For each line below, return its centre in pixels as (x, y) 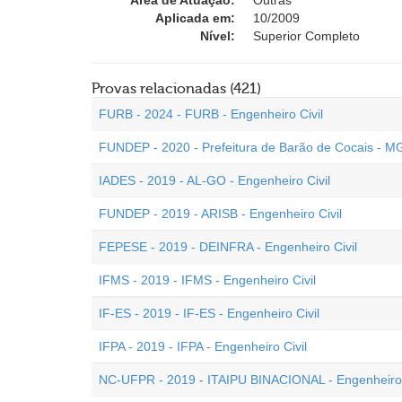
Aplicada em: (195, 18)
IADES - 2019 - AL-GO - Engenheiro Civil (214, 180)
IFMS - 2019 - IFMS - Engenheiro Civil (207, 280)
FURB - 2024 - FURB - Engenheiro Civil (211, 114)
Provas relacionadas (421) (176, 89)
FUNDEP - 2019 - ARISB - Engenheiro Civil (220, 214)
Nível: (218, 36)
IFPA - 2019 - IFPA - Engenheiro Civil (203, 346)
